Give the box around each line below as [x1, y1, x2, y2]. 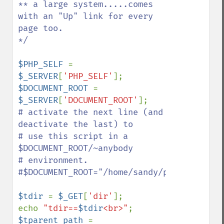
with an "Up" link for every [18, 11, 153, 21]
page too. [18, 23, 63, 33]
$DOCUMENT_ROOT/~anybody [18, 143, 133, 153]
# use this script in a [18, 131, 128, 141]
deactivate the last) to [18, 119, 133, 129]
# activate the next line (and [18, 107, 163, 117]
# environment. [18, 155, 88, 165]
